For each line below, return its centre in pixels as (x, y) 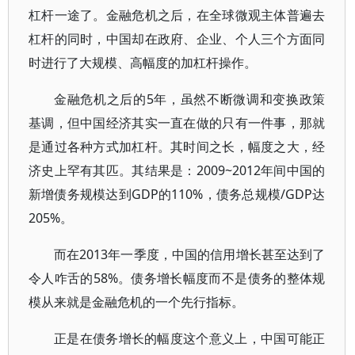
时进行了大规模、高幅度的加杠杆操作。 (143, 63)
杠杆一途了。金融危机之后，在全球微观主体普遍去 (177, 15)
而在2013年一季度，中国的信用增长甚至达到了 (190, 254)
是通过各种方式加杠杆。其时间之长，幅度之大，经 (177, 147)
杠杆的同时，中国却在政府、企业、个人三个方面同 (177, 39)
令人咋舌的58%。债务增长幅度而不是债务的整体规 (177, 278)
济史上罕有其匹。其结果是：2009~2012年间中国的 (177, 170)
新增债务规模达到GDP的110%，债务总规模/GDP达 (177, 194)
